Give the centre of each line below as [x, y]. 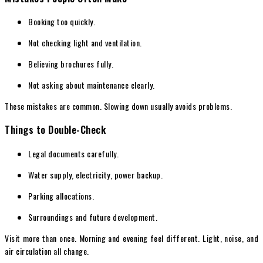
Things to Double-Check [55, 130]
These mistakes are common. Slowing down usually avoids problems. [118, 106]
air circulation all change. [47, 251]
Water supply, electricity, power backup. [95, 174]
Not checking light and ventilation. [85, 42]
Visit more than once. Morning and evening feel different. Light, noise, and [131, 238]
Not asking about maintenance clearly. [92, 85]
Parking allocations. [61, 195]
